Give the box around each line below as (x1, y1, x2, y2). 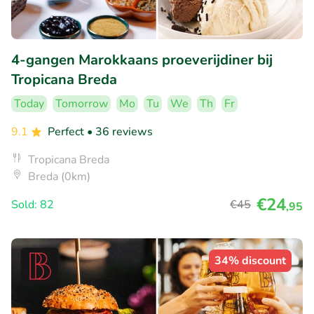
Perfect (48, 124, 87, 140)
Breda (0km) (28, 169, 90, 185)
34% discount (214, 253, 286, 269)
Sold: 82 (11, 197, 54, 213)
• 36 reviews (87, 124, 153, 140)
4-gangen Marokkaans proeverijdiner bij (11, 50, 273, 70)
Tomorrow (55, 96, 108, 112)
